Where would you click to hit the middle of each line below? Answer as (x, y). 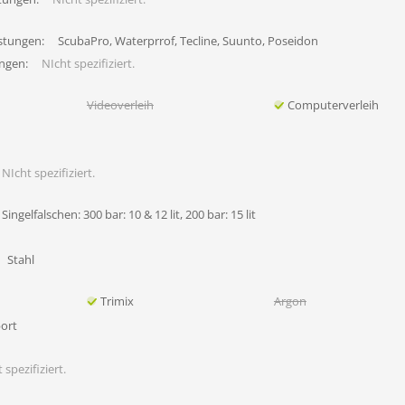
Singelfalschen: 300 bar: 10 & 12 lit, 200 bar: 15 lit (129, 214)
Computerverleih (333, 105)
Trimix (117, 301)
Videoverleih (120, 105)
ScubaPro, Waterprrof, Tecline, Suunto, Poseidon (188, 41)
